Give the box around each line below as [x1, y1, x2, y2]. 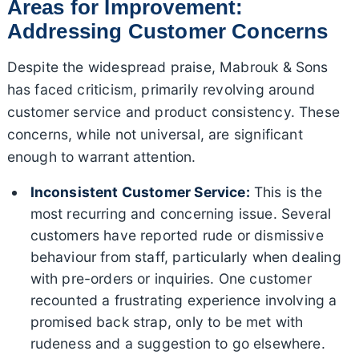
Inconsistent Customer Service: [30, 184, 250, 201]
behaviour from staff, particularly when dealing [30, 248, 341, 266]
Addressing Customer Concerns [6, 20, 329, 43]
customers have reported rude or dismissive [30, 227, 324, 244]
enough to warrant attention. [6, 148, 196, 166]
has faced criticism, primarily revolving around [6, 81, 315, 99]
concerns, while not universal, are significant [6, 126, 303, 143]
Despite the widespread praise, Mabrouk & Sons [6, 58, 329, 76]
